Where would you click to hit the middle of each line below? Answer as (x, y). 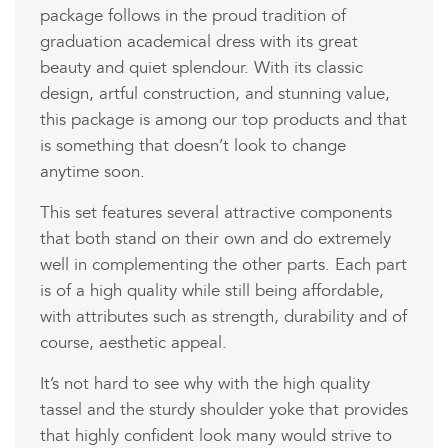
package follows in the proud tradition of (193, 16)
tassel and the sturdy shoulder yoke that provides (224, 410)
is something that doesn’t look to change (193, 146)
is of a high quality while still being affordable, (212, 291)
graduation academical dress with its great (199, 42)
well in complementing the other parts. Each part (223, 265)
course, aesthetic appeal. (133, 343)
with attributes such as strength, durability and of (223, 317)
